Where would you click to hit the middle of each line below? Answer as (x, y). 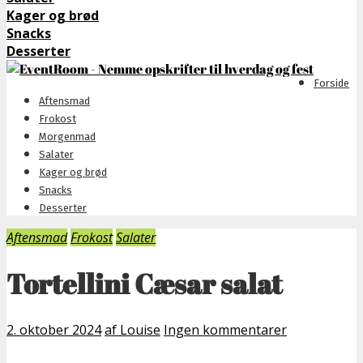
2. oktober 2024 (54, 329)
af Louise (132, 329)
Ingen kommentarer (225, 329)
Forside (331, 83)
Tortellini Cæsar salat (144, 283)
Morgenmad (67, 137)
